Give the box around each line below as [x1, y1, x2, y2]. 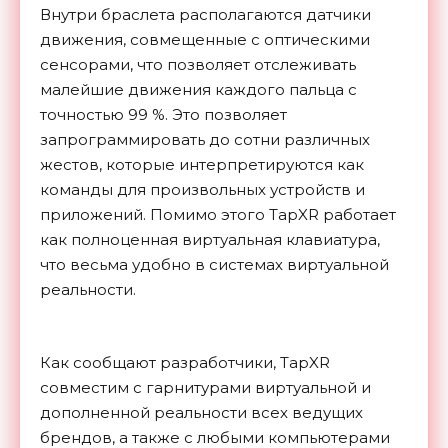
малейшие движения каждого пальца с [40, 80, 357, 100]
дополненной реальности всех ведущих [40, 403, 363, 423]
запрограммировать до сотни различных [40, 130, 370, 150]
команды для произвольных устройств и [40, 180, 365, 200]
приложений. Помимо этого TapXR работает [40, 205, 396, 225]
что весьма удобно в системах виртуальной [40, 255, 389, 275]
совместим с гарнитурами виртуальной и [40, 378, 371, 398]
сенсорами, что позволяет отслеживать [40, 55, 356, 75]
